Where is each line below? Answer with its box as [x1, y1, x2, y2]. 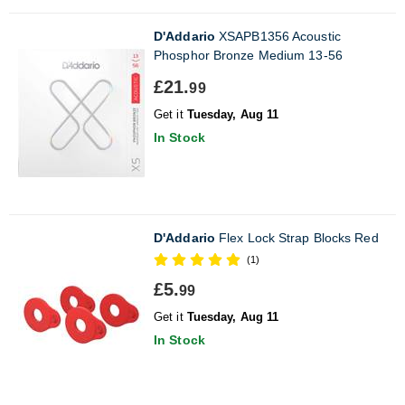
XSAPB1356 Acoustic [214, 28, 341, 43]
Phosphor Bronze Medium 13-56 [154, 47, 343, 62]
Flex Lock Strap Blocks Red [214, 230, 379, 245]
